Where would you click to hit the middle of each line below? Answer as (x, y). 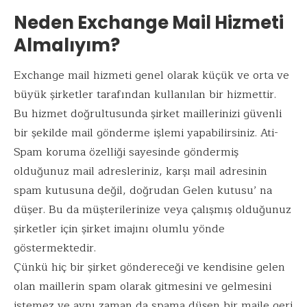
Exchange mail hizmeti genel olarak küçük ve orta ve (151, 75)
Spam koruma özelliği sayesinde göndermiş (126, 152)
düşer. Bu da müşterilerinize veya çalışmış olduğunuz (152, 209)
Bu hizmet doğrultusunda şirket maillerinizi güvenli (148, 113)
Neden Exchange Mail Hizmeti (149, 23)
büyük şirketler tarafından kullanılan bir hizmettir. (145, 94)
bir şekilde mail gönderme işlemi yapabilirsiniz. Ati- (146, 133)
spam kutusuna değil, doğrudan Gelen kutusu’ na (143, 190)
